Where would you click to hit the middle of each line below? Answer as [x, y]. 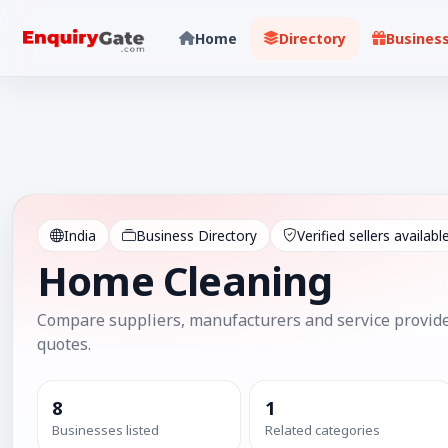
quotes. [64, 343]
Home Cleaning [185, 281]
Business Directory [196, 235]
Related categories [322, 430]
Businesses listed [106, 430]
